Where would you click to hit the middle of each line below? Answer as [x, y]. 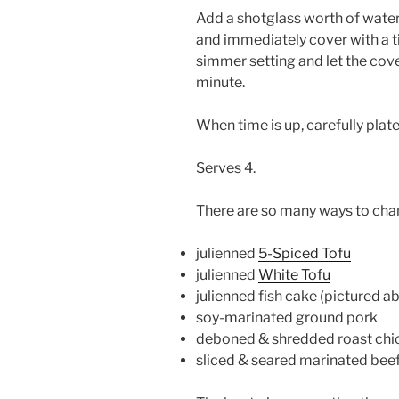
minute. [220, 83]
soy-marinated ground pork [287, 318]
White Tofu [294, 275]
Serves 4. [226, 168]
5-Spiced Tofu [305, 254]
